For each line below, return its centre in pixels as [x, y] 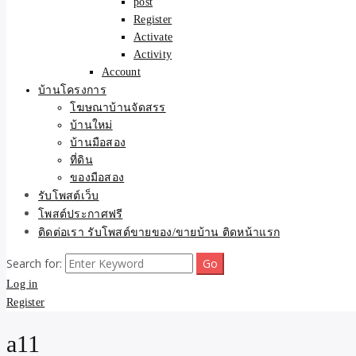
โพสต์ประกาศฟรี [81, 214]
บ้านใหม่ [91, 125]
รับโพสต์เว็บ [69, 196]
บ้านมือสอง [98, 143]
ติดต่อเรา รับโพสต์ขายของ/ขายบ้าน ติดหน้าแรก [159, 232]
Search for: [34, 263]
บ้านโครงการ [72, 90]
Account [121, 72]
